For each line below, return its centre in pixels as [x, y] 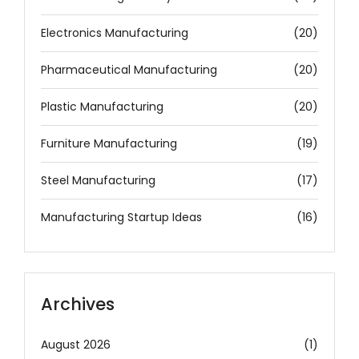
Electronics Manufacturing [115, 32]
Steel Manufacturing [98, 180]
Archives [78, 304]
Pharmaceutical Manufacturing [129, 69]
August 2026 [76, 344]
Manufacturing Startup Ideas [121, 217]
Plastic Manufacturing [102, 106]
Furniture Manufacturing [109, 143]
